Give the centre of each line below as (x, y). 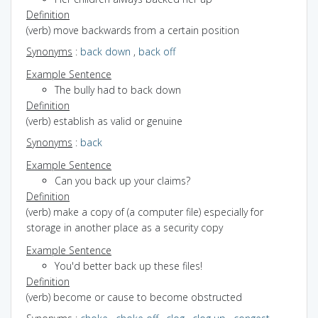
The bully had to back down (118, 89)
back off (157, 51)
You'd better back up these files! (128, 265)
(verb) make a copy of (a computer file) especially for (145, 212)
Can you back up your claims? (122, 180)
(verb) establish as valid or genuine (104, 121)
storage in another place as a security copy (125, 227)
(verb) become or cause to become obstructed (134, 297)
